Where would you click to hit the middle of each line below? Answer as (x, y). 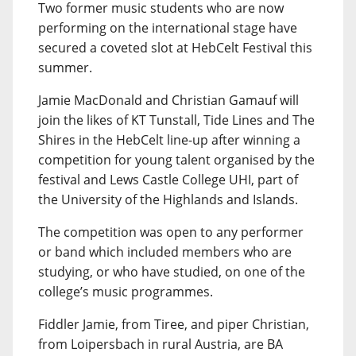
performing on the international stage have (168, 28)
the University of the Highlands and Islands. (168, 199)
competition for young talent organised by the (176, 160)
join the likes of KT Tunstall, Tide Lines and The (176, 120)
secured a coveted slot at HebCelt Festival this (175, 48)
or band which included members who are (165, 252)
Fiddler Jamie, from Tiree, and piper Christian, (174, 324)
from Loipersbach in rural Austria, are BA (161, 344)
